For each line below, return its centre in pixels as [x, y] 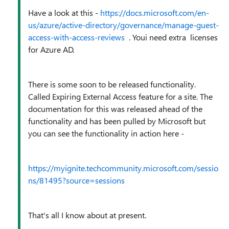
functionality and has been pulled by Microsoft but [117, 121]
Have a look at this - [64, 13]
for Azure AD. [51, 49]
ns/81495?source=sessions [76, 180]
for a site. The [188, 96]
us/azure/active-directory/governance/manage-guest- [123, 25]
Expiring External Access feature [108, 96]
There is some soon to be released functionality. [113, 84]
